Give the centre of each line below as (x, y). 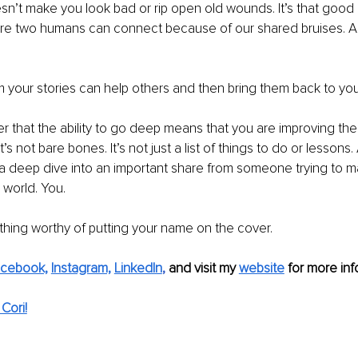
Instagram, (81, 268)
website (261, 268)
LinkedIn (138, 268)
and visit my (203, 268)
